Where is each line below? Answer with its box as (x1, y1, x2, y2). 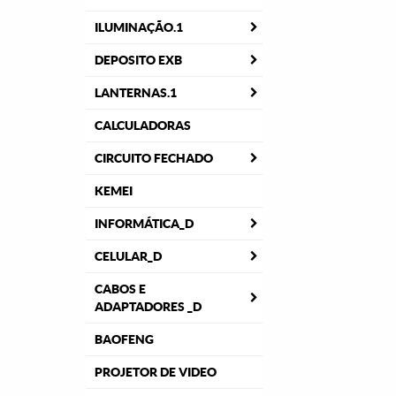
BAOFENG (95, 332, 154, 346)
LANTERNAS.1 (95, 86, 177, 100)
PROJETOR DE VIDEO (95, 365, 217, 379)
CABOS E (95, 282, 146, 296)
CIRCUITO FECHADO (95, 151, 213, 165)
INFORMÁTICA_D (95, 217, 194, 231)
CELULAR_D (95, 249, 162, 263)
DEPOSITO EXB (95, 53, 182, 67)
